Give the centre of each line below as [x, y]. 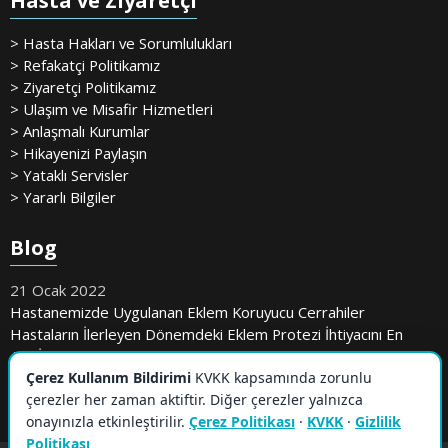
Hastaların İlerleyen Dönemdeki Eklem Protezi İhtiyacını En [206, 334]
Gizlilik [378, 421]
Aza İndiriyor [51, 356]
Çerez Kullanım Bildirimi [108, 377]
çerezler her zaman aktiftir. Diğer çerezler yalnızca [194, 399]
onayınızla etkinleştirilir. [107, 421]
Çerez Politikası [242, 421]
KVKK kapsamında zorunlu [281, 377]
